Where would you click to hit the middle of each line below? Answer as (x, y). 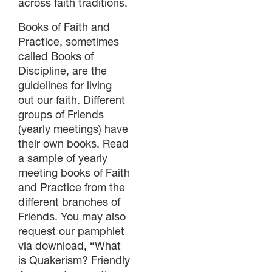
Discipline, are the (63, 70)
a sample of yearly (63, 158)
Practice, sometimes (69, 41)
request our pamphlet (71, 231)
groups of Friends (61, 114)
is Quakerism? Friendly (74, 260)
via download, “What (70, 245)
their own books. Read (73, 143)
